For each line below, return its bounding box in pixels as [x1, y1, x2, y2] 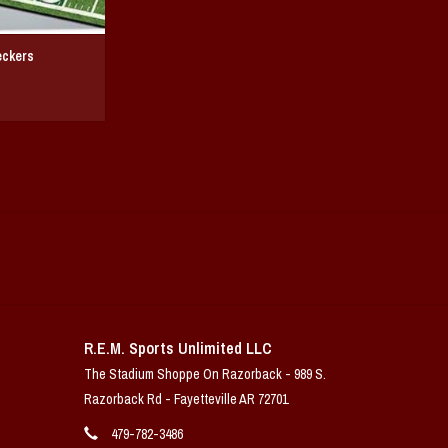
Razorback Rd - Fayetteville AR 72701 [83, 389, 288, 408]
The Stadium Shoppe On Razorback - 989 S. [83, 364, 326, 383]
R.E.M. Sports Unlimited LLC [83, 336, 272, 359]
